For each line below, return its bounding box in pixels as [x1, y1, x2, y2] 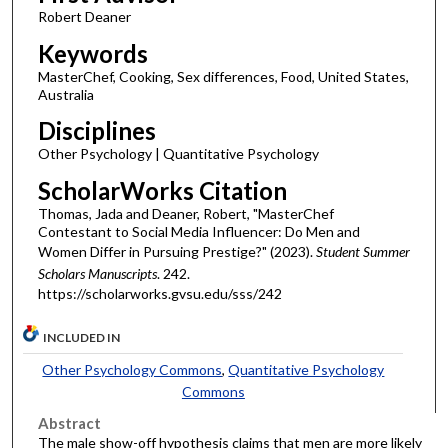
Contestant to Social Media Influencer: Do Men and [37, 222, 360, 240]
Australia [37, 85, 94, 103]
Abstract [38, 414, 102, 433]
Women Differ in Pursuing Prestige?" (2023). [37, 242, 316, 260]
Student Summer [315, 242, 410, 260]
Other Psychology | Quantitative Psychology [37, 145, 319, 163]
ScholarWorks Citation [37, 175, 287, 205]
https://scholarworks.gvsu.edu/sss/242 [37, 284, 282, 302]
